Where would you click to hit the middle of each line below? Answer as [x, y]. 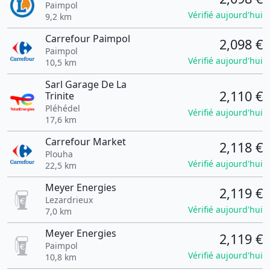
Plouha [59, 154]
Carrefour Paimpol [87, 39]
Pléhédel [62, 108]
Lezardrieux [69, 200]
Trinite [59, 96]
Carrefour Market [85, 142]
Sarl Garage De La [86, 84]
